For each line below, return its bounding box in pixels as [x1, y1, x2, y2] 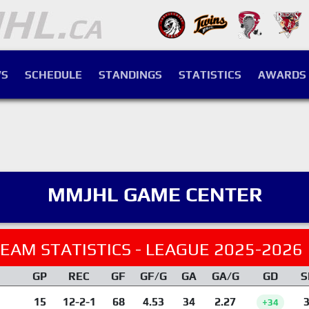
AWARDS [258, 68, 306, 81]
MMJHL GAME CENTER [47, 183, 262, 206]
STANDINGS [99, 68, 162, 81]
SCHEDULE [25, 68, 82, 81]
